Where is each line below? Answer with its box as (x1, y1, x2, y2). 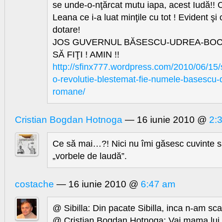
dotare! (53, 25, 80, 35)
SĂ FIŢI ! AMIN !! (53, 50, 119, 60)
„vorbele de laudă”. (53, 151, 127, 162)
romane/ (53, 87, 85, 97)
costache (15, 179, 54, 190)
